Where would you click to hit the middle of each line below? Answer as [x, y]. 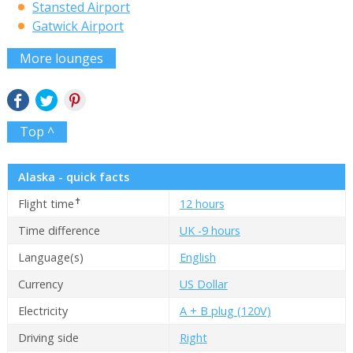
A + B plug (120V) [225, 311]
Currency [40, 284]
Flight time [46, 204]
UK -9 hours [210, 231]
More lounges [61, 58]
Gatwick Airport [78, 26]
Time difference [59, 231]
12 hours [202, 204]
